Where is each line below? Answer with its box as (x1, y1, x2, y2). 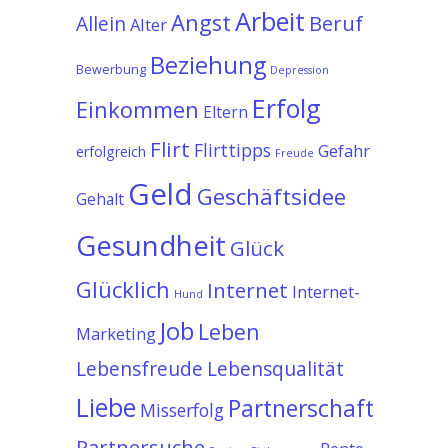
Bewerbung (76, 61, 146, 78)
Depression (270, 63, 329, 77)
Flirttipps (194, 138, 271, 162)
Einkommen (76, 95, 199, 124)
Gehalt (76, 188, 124, 210)
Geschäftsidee (197, 181, 346, 212)
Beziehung (150, 49, 266, 81)
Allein (76, 10, 126, 37)
